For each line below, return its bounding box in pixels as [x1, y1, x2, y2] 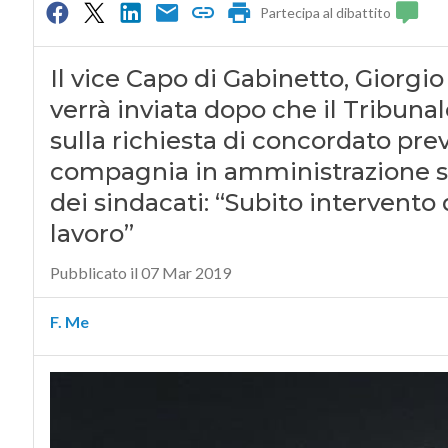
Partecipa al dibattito [260, 4, 392, 22]
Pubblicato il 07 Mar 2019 [49, 263, 231, 283]
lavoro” [49, 219, 134, 249]
